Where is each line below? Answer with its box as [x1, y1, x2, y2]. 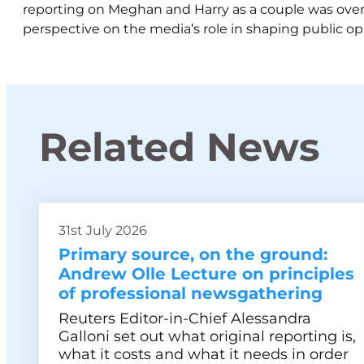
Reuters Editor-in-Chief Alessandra [58, 310, 311, 327]
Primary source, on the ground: [58, 245, 327, 264]
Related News [39, 123, 319, 171]
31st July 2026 [58, 223, 147, 238]
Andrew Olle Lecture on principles [58, 264, 354, 284]
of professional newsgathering [58, 284, 323, 303]
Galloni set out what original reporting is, [58, 327, 356, 345]
